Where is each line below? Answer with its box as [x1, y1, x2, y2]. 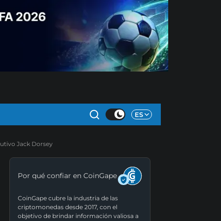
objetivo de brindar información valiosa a [17, 212, 139, 220]
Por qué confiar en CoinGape [17, 171, 117, 181]
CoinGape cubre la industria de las [17, 194, 118, 202]
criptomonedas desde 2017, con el [17, 203, 117, 211]
